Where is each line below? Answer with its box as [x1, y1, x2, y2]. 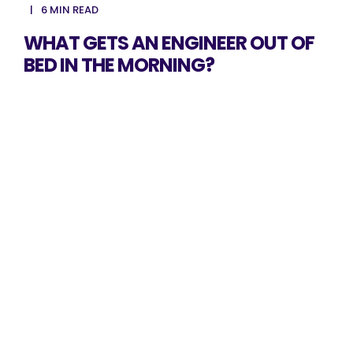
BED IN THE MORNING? [24, 52, 214, 78]
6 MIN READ [41, 2, 98, 17]
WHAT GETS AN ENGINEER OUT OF [24, 30, 314, 56]
